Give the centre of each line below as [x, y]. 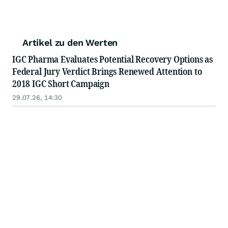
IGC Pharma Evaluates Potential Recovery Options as [112, 59]
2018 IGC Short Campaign [61, 83]
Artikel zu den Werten [70, 42]
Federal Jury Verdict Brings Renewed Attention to [107, 71]
